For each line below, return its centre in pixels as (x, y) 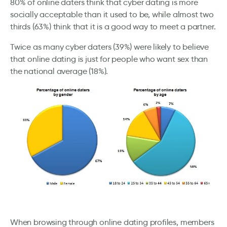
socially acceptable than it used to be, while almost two (112, 14)
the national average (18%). (59, 71)
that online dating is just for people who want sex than (109, 59)
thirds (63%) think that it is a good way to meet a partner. (113, 27)
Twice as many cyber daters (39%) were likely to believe (110, 47)
